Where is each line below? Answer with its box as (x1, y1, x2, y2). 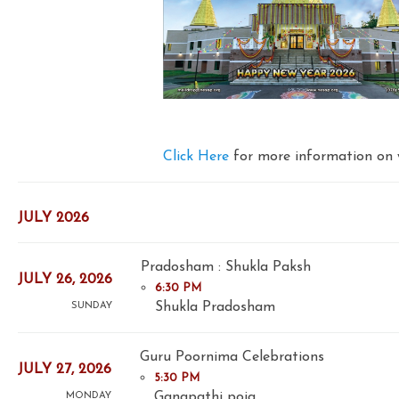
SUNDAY (71, 300, 112, 311)
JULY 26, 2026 (18, 272, 112, 287)
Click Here (163, 150, 229, 164)
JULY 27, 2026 (18, 362, 111, 377)
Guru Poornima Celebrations (140, 350, 324, 365)
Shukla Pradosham (155, 300, 275, 315)
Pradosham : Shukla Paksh (141, 260, 311, 275)
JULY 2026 (18, 211, 89, 226)
